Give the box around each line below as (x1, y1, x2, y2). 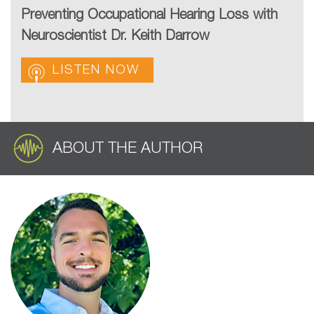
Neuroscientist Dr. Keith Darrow (21, 30, 210, 43)
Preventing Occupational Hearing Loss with (21, 9, 278, 22)
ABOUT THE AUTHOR (53, 141, 203, 156)
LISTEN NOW (53, 64, 139, 76)
